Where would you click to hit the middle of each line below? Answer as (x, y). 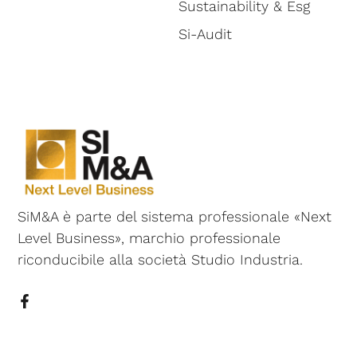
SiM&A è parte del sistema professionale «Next (175, 217)
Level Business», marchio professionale (149, 238)
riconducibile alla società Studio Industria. (161, 260)
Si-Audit (205, 33)
